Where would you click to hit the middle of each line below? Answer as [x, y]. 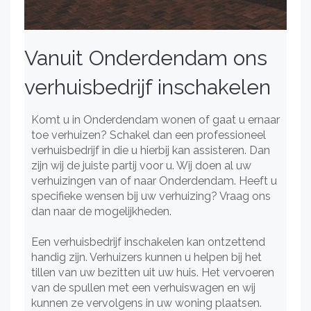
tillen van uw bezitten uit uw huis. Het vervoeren [153, 272]
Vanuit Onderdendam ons [146, 58]
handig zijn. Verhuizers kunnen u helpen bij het [146, 257]
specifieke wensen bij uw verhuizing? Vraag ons [151, 196]
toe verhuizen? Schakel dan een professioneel [149, 135]
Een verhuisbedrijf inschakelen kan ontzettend [148, 242]
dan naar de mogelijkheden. [101, 211]
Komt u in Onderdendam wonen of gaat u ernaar [155, 120]
